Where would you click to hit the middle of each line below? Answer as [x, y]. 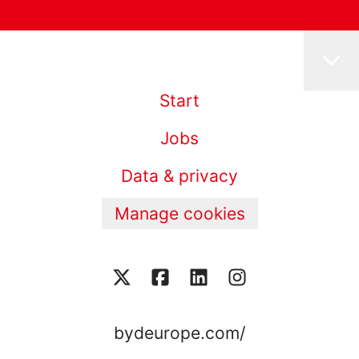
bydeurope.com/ [179, 333]
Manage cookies [179, 214]
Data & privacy [179, 176]
